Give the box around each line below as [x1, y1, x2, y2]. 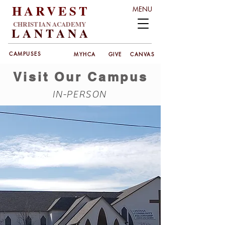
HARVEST [12, 2, 90, 20]
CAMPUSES [9, 50, 41, 57]
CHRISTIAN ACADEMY [13, 19, 86, 29]
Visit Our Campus [13, 69, 148, 84]
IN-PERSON [52, 88, 109, 100]
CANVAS [130, 50, 155, 58]
